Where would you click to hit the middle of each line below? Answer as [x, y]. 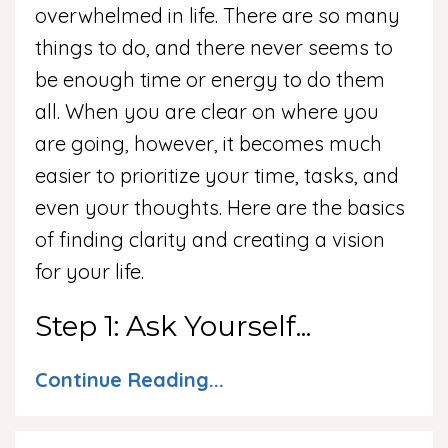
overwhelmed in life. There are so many [217, 15]
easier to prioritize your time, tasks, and [217, 175]
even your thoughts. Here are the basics [220, 207]
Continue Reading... [129, 379]
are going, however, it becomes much [208, 143]
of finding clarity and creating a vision [210, 239]
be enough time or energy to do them [210, 79]
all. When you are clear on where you [207, 111]
